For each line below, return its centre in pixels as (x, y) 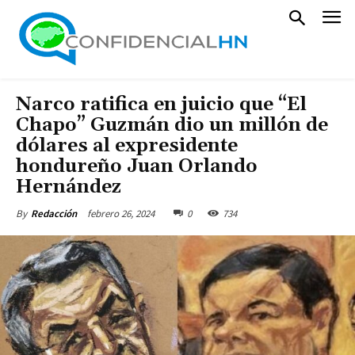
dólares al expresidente (127, 146)
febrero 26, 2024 (121, 213)
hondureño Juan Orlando (137, 166)
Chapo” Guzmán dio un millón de (172, 125)
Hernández (69, 187)
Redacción (54, 214)
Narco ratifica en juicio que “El (161, 105)
